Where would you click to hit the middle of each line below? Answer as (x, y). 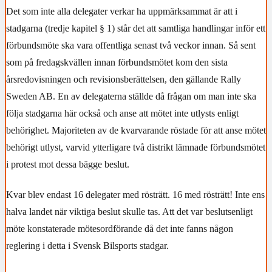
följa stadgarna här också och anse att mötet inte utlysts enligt (122, 113)
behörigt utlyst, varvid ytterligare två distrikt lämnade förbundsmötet (136, 147)
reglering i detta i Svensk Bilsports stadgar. (87, 245)
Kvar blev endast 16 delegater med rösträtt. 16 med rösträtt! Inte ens (135, 194)
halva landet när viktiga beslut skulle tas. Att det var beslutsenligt (129, 211)
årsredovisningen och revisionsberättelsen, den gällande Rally (124, 79)
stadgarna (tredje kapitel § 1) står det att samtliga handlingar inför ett (136, 28)
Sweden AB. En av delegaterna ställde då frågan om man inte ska (131, 96)
